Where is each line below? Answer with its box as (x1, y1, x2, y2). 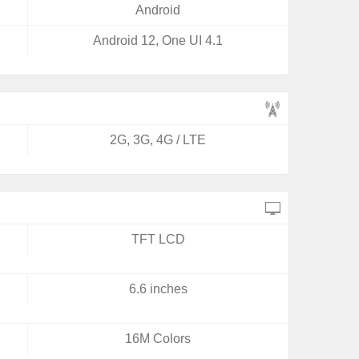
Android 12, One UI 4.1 (93, 34, 224, 47)
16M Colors (125, 332, 192, 345)
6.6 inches (128, 282, 188, 296)
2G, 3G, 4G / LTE (110, 133, 207, 147)
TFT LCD (131, 232, 185, 246)
